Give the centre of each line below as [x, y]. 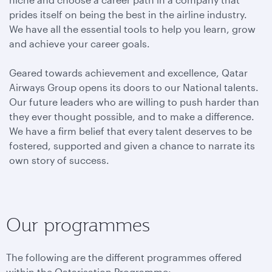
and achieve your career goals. [80, 43]
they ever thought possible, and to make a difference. [132, 116]
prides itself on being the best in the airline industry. [128, 14]
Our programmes [78, 225]
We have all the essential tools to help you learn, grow [132, 29]
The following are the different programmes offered [124, 257]
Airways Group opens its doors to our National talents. [134, 87]
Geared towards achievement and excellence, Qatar [128, 73]
